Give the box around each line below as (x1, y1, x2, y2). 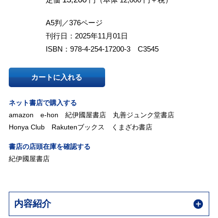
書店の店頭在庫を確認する (8, 142, 91, 150)
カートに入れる (31, 73, 83, 81)
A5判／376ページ (46, 18, 103, 27)
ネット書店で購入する (8, 98, 77, 107)
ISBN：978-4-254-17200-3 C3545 (46, 44, 159, 53)
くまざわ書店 (111, 123, 152, 131)
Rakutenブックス (51, 123, 105, 131)
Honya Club (8, 123, 45, 131)
